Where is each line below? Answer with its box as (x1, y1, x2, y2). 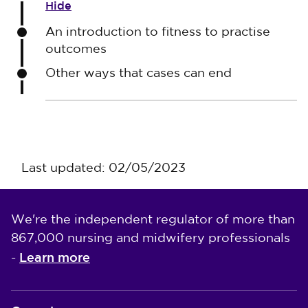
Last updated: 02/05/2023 (21, 163, 186, 174)
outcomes (45, 44, 107, 55)
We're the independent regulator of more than (11, 214, 295, 225)
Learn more (19, 250, 90, 265)
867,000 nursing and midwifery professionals (11, 233, 290, 244)
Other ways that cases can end (45, 68, 232, 79)
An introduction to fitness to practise (45, 27, 270, 38)
